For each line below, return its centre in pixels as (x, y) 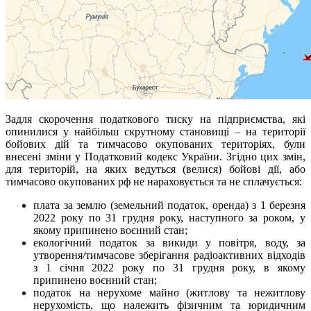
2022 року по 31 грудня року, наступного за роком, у (169, 218)
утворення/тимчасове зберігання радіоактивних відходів (169, 255)
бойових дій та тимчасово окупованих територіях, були (155, 144)
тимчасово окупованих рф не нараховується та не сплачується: (154, 182)
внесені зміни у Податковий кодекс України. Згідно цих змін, (155, 157)
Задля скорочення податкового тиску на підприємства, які (155, 119)
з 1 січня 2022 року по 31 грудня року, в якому (169, 268)
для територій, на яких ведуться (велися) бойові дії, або (155, 169)
